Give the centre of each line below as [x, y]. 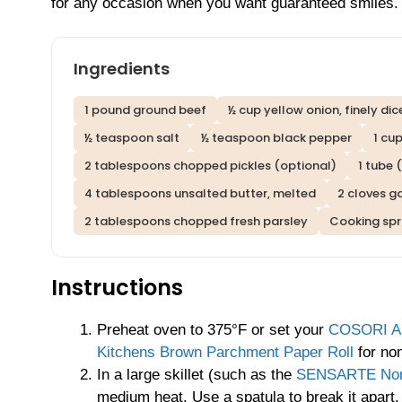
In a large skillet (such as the [197, 375]
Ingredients [122, 69]
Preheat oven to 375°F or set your [213, 330]
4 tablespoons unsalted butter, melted [200, 194]
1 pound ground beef [145, 110]
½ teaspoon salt [132, 138]
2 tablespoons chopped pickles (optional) [210, 166]
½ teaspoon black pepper [276, 138]
